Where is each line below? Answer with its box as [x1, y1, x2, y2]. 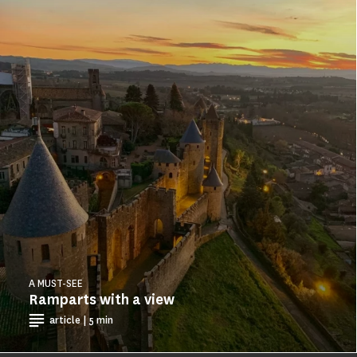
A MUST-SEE [29, 277, 83, 291]
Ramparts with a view [29, 290, 175, 310]
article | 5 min [49, 313, 113, 328]
